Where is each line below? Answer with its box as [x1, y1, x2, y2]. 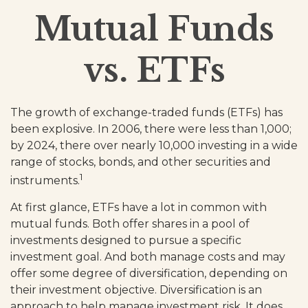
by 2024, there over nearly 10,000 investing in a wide [10, 139, 298, 152]
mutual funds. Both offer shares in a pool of [10, 217, 250, 231]
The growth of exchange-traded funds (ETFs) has [10, 106, 283, 119]
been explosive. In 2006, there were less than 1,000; [10, 122, 291, 135]
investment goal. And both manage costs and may [10, 250, 285, 264]
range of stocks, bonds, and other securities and [10, 155, 271, 168]
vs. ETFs [82, 49, 225, 91]
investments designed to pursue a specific [10, 234, 241, 247]
